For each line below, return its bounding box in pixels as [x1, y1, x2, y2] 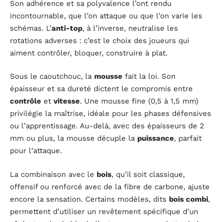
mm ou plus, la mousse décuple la [10, 134, 137, 143]
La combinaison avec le [10, 169, 97, 179]
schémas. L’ [10, 23, 52, 33]
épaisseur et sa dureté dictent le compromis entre [10, 84, 193, 94]
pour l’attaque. [10, 146, 62, 156]
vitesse [54, 97, 80, 106]
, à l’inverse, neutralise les [82, 23, 178, 33]
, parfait [174, 134, 202, 143]
